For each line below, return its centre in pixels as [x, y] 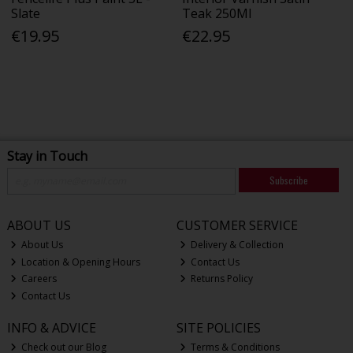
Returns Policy [221, 279]
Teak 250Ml [217, 14]
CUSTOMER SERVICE [237, 225]
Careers [38, 279]
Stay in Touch [47, 156]
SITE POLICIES [218, 327]
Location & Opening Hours [80, 262]
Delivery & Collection [236, 245]
